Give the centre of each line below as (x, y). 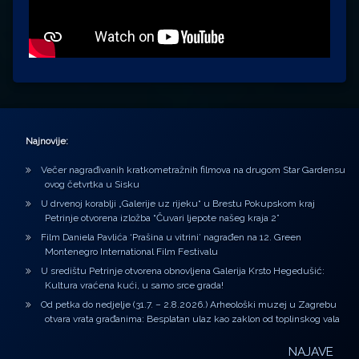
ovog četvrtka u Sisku (92, 185)
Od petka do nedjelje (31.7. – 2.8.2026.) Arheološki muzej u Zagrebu (188, 305)
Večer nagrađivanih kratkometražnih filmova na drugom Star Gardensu (193, 170)
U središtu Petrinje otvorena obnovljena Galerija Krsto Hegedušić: (182, 271)
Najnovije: (47, 141)
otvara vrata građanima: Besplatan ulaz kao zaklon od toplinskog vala (192, 319)
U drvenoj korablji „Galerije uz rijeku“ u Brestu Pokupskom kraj (177, 204)
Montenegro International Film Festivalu (131, 252)
